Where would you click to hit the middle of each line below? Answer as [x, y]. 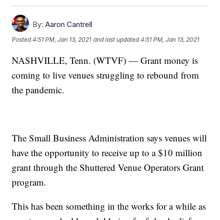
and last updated [116, 40]
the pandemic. [38, 89]
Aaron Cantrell [69, 24]
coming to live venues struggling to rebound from [106, 75]
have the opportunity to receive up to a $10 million [107, 152]
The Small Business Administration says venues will [110, 137]
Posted [22, 40]
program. [29, 182]
